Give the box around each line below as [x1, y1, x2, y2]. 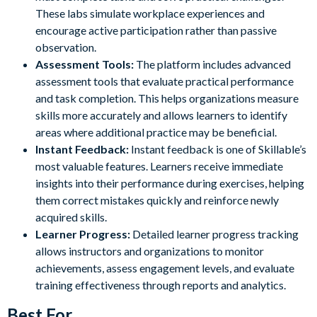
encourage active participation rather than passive [35, 23, 277, 37]
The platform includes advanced [136, 57, 291, 71]
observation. [35, 40, 96, 54]
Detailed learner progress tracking [132, 226, 299, 241]
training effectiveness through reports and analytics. [35, 277, 286, 292]
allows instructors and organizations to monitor [35, 243, 264, 258]
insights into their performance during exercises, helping [35, 175, 304, 190]
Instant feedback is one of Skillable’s [131, 142, 306, 156]
